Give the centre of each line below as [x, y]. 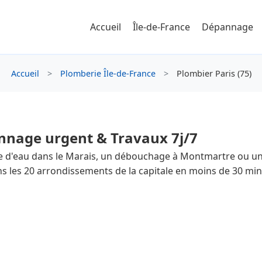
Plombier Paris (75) [213, 73]
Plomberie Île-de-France [108, 73]
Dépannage [227, 27]
